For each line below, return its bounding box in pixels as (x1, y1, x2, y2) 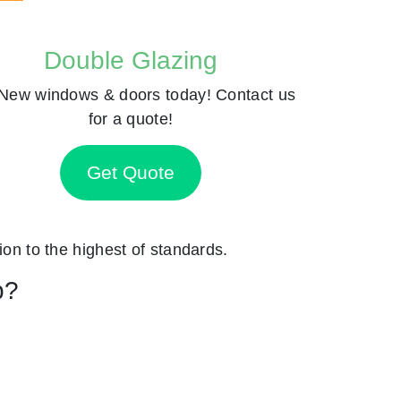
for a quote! (88, 108, 174, 128)
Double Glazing (44, 46, 218, 74)
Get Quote (87, 162, 175, 183)
